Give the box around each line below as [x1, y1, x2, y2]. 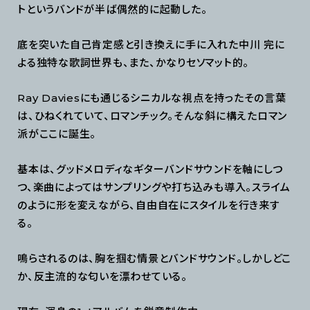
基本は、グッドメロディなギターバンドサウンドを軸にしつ [17, 163, 283, 176]
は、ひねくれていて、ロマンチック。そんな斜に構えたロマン [17, 109, 287, 123]
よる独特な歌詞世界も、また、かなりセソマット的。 [17, 56, 249, 70]
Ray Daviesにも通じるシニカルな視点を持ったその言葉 [17, 91, 286, 105]
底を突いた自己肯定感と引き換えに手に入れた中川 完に [17, 38, 285, 52]
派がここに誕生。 [17, 127, 96, 141]
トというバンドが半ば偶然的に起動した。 [17, 3, 208, 17]
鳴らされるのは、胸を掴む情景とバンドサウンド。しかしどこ [17, 252, 291, 266]
